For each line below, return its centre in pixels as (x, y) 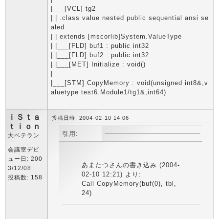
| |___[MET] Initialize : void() (98, 64)
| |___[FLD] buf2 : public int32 (100, 55)
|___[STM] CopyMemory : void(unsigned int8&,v (130, 83)
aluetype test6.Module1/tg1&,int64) (109, 92)
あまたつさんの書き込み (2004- (131, 165)
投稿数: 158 (25, 177)
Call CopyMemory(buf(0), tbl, (129, 184)
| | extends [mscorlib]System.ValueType (116, 36)
